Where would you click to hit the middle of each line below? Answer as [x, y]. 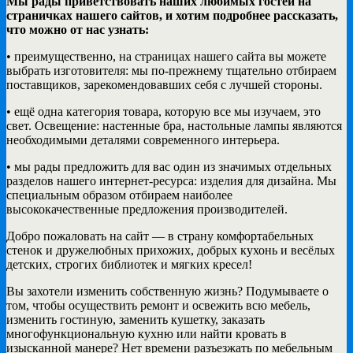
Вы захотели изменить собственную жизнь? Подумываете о [167, 291]
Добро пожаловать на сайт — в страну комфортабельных [160, 236]
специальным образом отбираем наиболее [119, 195]
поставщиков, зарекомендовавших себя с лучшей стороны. [164, 84]
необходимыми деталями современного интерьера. [143, 139]
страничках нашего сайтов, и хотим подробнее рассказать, [172, 15]
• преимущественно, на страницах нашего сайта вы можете [166, 56]
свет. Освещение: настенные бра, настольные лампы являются [174, 125]
